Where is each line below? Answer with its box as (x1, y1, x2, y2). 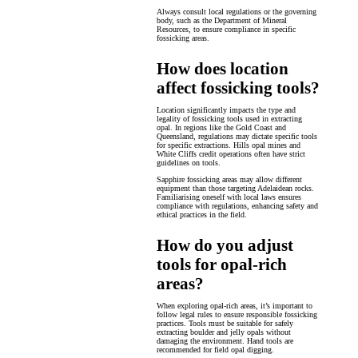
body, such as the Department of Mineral (157, 16, 287, 26)
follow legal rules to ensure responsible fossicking (157, 310, 317, 320)
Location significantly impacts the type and (157, 105, 296, 115)
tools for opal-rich (157, 255, 287, 275)
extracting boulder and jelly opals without (157, 328, 291, 337)
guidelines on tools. (157, 158, 221, 168)
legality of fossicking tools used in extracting (157, 114, 302, 124)
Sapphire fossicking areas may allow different (157, 175, 302, 185)
